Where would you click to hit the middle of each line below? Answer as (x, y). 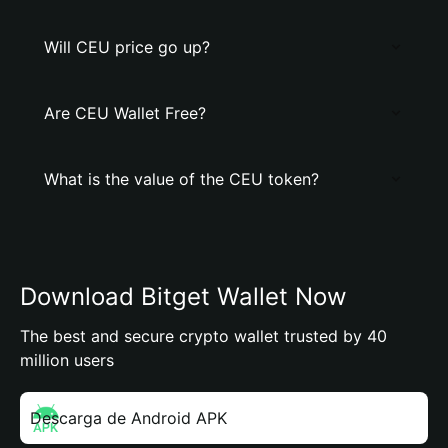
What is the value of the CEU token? (181, 179)
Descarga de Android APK (128, 418)
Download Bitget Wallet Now (183, 296)
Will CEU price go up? (127, 47)
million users (67, 360)
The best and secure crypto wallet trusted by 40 (203, 336)
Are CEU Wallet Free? (125, 113)
